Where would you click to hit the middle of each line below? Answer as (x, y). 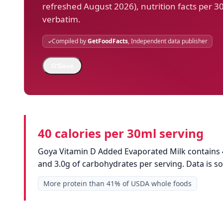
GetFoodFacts (108, 41)
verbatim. (61, 19)
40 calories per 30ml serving (121, 133)
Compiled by (69, 41)
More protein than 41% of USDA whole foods (117, 184)
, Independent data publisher (167, 41)
